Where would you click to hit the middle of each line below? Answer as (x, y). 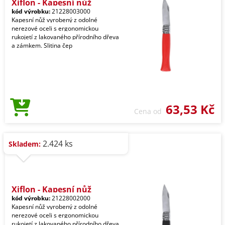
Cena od (150, 111)
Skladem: (25, 144)
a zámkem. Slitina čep (42, 45)
